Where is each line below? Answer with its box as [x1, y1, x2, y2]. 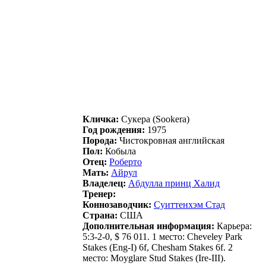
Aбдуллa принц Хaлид [128, 178, 220, 188]
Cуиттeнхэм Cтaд [154, 199, 225, 210]
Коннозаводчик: [83, 199, 151, 210]
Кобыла [103, 145, 136, 156]
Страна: [83, 210, 118, 220]
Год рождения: [83, 124, 145, 135]
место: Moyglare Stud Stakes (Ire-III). [83, 252, 226, 263]
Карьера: [214, 220, 252, 231]
